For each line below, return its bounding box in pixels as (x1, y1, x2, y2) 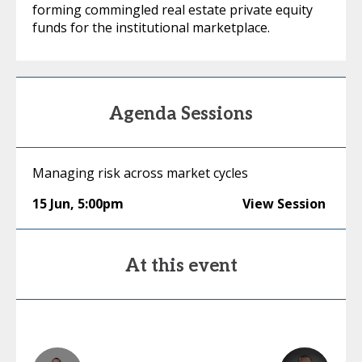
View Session (242, 195, 326, 213)
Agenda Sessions (109, 103, 253, 124)
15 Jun (32, 195, 70, 213)
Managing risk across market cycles (32, 164, 248, 182)
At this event (124, 255, 238, 276)
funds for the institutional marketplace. (32, 19, 270, 36)
